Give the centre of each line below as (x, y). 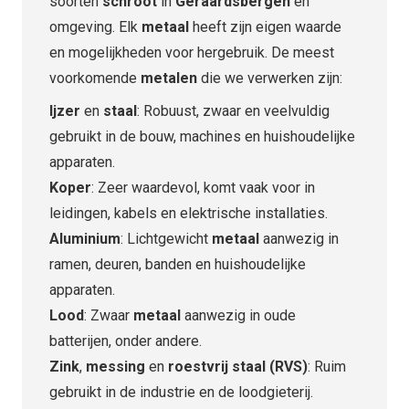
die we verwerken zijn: (270, 79)
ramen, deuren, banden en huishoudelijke (178, 265)
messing (115, 367)
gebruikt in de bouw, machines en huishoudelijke (202, 137)
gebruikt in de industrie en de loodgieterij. (181, 393)
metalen (169, 79)
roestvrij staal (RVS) (238, 367)
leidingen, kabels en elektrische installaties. (189, 214)
